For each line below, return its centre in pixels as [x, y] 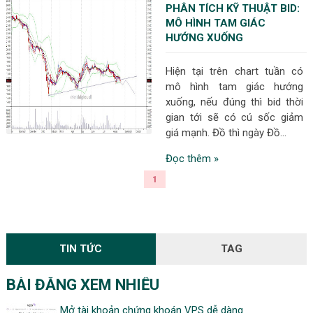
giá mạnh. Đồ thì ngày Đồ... [226, 133]
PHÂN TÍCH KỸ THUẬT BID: [233, 8]
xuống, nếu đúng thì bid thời [235, 102]
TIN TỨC [81, 249]
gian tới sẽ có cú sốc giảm [235, 117]
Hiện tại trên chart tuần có [235, 71]
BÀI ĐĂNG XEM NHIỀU [82, 285]
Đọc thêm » [192, 159]
